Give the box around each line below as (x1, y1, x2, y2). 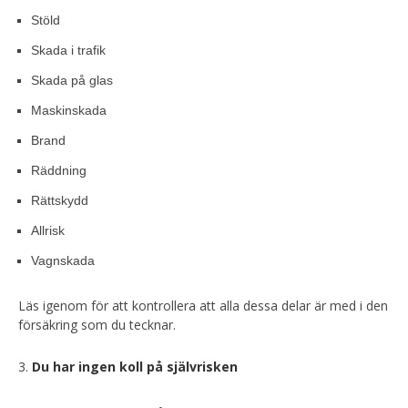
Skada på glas (31, 73, 113, 87)
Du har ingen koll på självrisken (32, 358, 238, 375)
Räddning (31, 163, 87, 178)
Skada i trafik (31, 43, 106, 57)
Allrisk (31, 223, 65, 238)
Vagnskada (31, 253, 95, 268)
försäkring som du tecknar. (18, 316, 176, 333)
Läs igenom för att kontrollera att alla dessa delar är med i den (18, 297, 388, 314)
